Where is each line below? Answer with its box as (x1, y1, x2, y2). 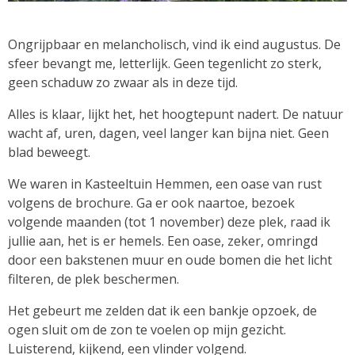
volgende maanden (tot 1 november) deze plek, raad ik (8, 212, 330, 231)
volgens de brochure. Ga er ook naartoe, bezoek (8, 193, 295, 212)
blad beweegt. (8, 143, 90, 161)
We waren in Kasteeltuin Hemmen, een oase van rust (8, 174, 322, 193)
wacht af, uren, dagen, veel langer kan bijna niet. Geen (8, 124, 329, 142)
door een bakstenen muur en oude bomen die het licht (8, 250, 332, 269)
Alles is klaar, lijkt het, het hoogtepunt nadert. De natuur (8, 105, 343, 123)
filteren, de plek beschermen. (8, 269, 179, 288)
